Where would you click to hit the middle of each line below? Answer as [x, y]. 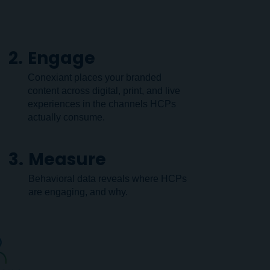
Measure [67, 159]
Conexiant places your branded [95, 77]
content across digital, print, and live [104, 91]
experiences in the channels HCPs [102, 104]
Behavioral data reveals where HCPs [108, 179]
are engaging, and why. [78, 192]
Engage [61, 58]
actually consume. [66, 117]
